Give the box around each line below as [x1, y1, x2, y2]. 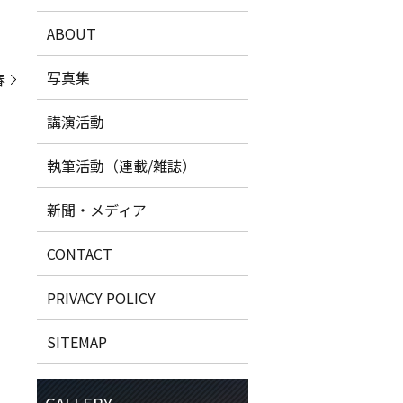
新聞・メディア [47, 198, 148, 220]
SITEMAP [47, 330, 108, 353]
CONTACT [47, 242, 113, 264]
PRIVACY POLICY [47, 286, 157, 309]
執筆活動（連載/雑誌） [47, 154, 197, 176]
